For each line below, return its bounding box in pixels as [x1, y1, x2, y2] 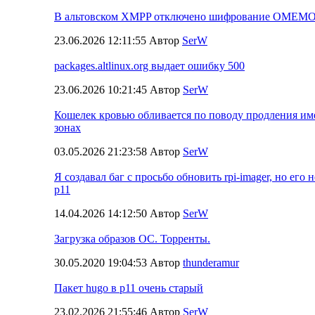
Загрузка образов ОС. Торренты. [54, 232, 210, 245]
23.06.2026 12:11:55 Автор [54, 34, 182, 46]
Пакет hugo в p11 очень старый [54, 281, 203, 294]
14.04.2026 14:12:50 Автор [54, 207, 183, 219]
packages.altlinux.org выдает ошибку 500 [54, 59, 245, 72]
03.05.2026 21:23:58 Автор [54, 145, 183, 157]
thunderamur [183, 256, 239, 269]
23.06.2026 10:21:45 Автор [54, 83, 183, 96]
